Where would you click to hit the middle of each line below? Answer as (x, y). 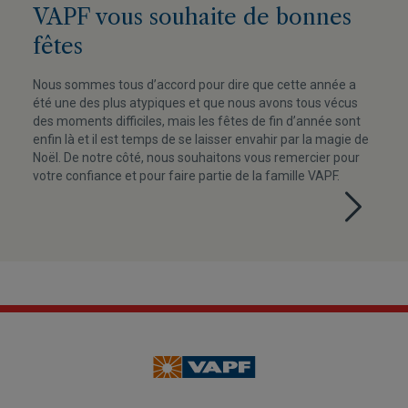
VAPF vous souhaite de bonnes (192, 17)
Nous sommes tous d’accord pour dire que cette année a (194, 85)
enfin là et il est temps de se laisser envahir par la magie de (201, 139)
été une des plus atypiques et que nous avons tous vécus (195, 103)
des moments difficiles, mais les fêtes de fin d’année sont (197, 121)
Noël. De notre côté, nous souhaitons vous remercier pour (196, 158)
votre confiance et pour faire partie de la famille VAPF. (186, 176)
